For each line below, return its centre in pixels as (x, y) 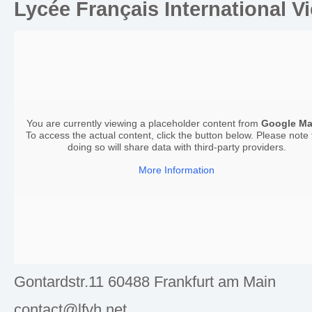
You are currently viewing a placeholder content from (143, 124)
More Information (177, 170)
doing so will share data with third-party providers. (177, 147)
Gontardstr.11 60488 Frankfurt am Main (145, 281)
